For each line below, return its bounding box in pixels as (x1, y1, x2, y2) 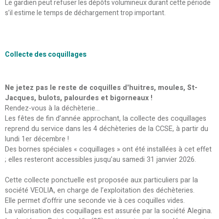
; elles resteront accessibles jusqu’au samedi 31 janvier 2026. (5, 154, 196, 165)
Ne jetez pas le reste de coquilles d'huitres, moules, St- (5, 82, 197, 93)
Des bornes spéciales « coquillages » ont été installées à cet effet (5, 144, 212, 154)
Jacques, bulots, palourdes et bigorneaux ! (5, 92, 153, 103)
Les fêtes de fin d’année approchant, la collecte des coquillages (5, 113, 206, 124)
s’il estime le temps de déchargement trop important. (5, 8, 166, 18)
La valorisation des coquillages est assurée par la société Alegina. (5, 205, 212, 216)
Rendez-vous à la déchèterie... (5, 103, 100, 113)
